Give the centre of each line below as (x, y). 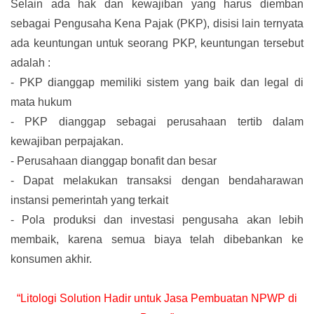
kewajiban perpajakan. (67, 142)
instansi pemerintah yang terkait (89, 200)
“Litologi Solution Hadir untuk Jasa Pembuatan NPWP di (157, 299)
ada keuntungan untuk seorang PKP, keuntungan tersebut (157, 43)
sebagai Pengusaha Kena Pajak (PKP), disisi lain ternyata (157, 24)
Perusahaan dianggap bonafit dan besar (117, 161)
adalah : (30, 63)
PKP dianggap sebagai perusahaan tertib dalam (164, 122)
